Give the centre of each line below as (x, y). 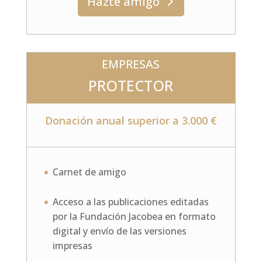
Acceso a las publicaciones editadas (130, 201)
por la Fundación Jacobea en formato (134, 216)
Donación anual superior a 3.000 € (131, 120)
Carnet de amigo (89, 172)
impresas (72, 245)
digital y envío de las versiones (119, 231)
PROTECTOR (131, 85)
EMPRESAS (131, 64)
